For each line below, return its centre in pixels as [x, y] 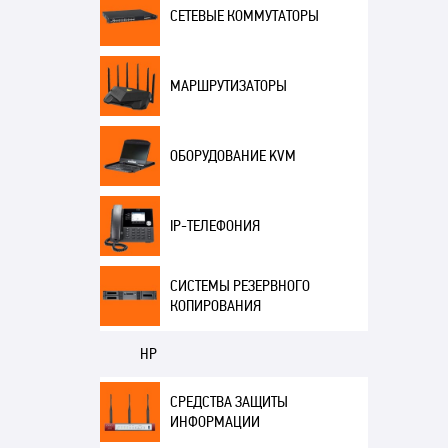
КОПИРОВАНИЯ [215, 306]
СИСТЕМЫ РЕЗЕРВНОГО [239, 286]
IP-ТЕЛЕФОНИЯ [214, 226]
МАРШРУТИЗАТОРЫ [228, 86]
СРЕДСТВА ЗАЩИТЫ [228, 402]
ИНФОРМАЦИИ [214, 422]
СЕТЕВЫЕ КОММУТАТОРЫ [244, 16]
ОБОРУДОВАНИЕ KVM [232, 156]
